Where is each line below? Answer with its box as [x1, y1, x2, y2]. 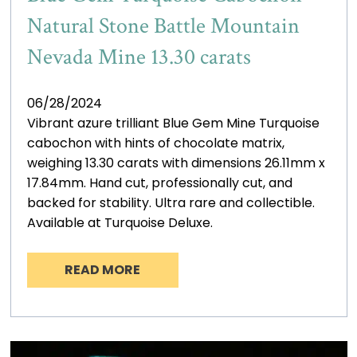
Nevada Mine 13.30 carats [26, 41, 251, 72]
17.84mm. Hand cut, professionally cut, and [26, 173, 292, 192]
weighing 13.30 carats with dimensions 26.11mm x [26, 153, 325, 172]
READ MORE [65, 260, 141, 279]
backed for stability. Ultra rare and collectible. [26, 193, 315, 212]
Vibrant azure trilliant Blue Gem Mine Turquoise [26, 113, 320, 132]
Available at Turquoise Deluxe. [26, 213, 213, 232]
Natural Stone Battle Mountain [26, 10, 300, 41]
